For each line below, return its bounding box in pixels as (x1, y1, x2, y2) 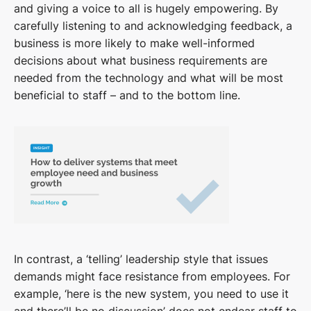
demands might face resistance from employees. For (14, 269, 290, 284)
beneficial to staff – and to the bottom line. (14, 88, 240, 103)
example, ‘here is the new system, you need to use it (14, 287, 289, 301)
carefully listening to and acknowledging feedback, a (14, 19, 292, 33)
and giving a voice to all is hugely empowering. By (14, 1, 278, 16)
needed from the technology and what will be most (14, 71, 283, 85)
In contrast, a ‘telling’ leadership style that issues (14, 252, 268, 267)
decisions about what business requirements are (14, 53, 267, 68)
